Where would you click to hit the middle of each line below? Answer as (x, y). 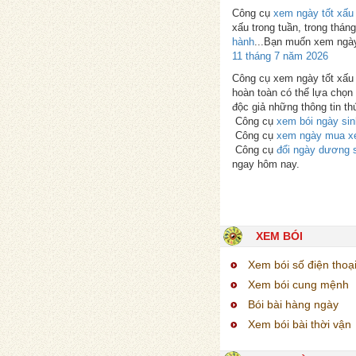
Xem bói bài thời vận (300, 324)
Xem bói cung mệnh (298, 284)
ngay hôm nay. (266, 164)
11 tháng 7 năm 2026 (280, 56)
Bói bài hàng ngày (293, 304)
